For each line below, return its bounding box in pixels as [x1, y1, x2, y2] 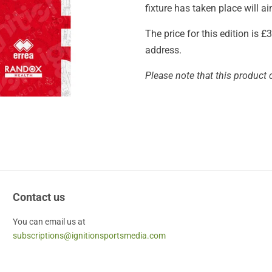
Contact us [12, 191, 65, 203]
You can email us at [12, 217, 87, 226]
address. [145, 44, 182, 56]
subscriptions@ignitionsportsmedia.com [12, 231, 166, 240]
